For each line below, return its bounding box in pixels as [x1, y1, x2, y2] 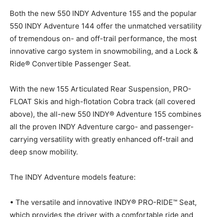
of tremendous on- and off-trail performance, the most [10, 34, 197, 44]
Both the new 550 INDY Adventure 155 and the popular [10, 9, 197, 18]
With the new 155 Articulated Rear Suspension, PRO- [10, 84, 191, 94]
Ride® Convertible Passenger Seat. [10, 59, 131, 69]
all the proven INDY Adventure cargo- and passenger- [10, 122, 194, 132]
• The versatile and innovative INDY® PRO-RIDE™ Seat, [10, 198, 197, 207]
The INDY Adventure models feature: [10, 172, 136, 182]
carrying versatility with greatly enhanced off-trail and [10, 135, 193, 144]
